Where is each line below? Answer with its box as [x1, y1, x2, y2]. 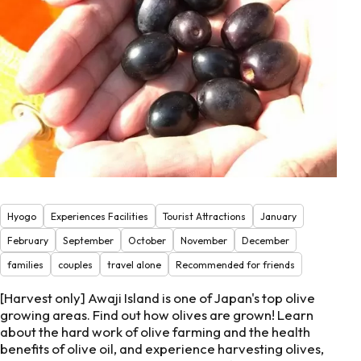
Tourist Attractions [163, 210, 246, 222]
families [7, 258, 44, 271]
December [242, 234, 289, 247]
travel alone [107, 258, 161, 271]
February [7, 234, 48, 247]
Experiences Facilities [51, 210, 148, 222]
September [63, 234, 114, 247]
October [128, 234, 166, 247]
